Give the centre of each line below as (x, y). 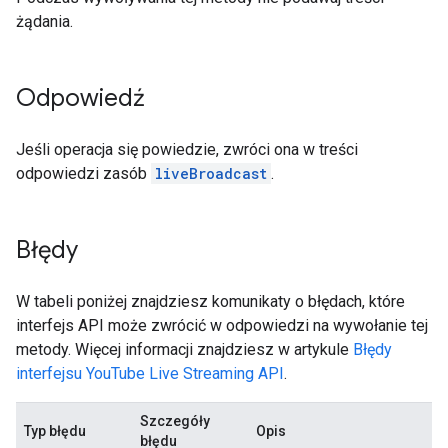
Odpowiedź (80, 98)
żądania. (44, 21)
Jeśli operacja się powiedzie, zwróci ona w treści (187, 149)
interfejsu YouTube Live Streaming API (150, 373)
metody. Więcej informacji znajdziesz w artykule (184, 349)
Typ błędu (55, 431)
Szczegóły (175, 421)
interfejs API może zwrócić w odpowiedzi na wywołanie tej (222, 325)
